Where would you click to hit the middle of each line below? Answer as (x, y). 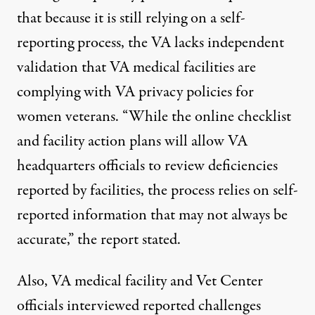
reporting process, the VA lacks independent (150, 43)
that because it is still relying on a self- (131, 18)
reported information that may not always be (152, 215)
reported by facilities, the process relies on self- (157, 190)
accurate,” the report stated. (99, 239)
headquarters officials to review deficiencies (147, 166)
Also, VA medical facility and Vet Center (140, 281)
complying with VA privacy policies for (135, 92)
